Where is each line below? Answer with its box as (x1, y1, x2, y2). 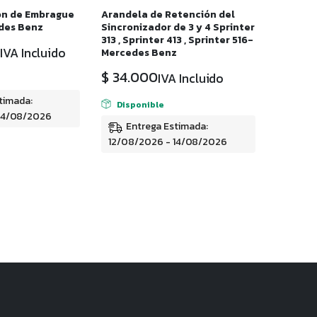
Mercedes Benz (101, 45, 177, 61)
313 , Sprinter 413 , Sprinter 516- (101, 33, 253, 48)
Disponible (116, 98, 164, 111)
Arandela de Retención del (101, 7, 235, 23)
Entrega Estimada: (126, 119, 208, 134)
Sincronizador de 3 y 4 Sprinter (101, 20, 255, 35)
